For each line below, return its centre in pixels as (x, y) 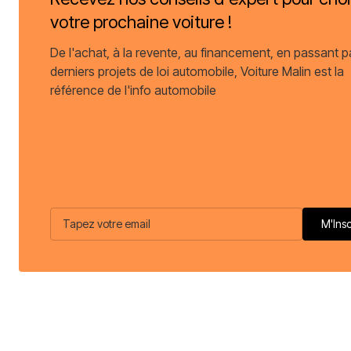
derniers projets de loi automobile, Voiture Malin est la (197, 71)
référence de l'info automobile (133, 90)
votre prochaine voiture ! (141, 22)
